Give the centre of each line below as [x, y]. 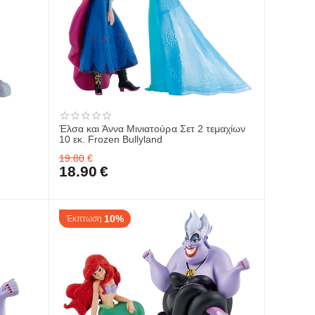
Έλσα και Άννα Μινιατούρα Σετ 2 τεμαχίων [152, 129]
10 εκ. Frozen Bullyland [111, 139]
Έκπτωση [84, 219]
